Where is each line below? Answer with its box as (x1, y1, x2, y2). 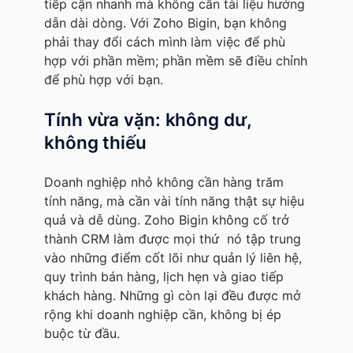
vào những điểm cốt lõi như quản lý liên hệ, (44, 249, 302, 266)
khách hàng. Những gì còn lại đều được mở (44, 287, 301, 303)
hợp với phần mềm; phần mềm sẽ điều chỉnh (44, 52, 307, 69)
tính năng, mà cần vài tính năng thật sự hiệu (44, 192, 304, 209)
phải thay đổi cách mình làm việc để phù (44, 33, 285, 50)
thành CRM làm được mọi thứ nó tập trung (44, 230, 301, 247)
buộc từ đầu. (44, 325, 120, 341)
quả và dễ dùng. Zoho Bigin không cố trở (44, 211, 289, 228)
